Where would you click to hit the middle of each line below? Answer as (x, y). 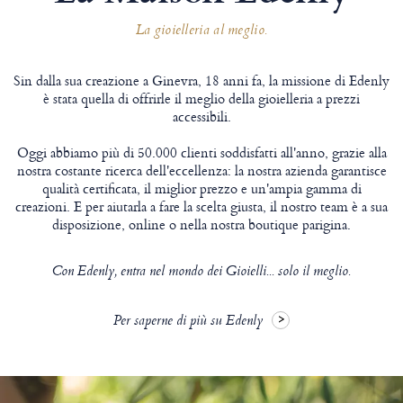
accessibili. (201, 116)
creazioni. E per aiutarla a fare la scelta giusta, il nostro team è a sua (201, 206)
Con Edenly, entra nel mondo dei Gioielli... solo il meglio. (201, 272)
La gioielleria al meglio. (201, 31)
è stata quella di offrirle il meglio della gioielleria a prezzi (201, 98)
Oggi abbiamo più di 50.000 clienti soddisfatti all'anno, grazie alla (201, 152)
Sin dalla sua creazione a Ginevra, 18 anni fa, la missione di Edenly (201, 80)
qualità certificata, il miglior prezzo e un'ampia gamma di (201, 188)
